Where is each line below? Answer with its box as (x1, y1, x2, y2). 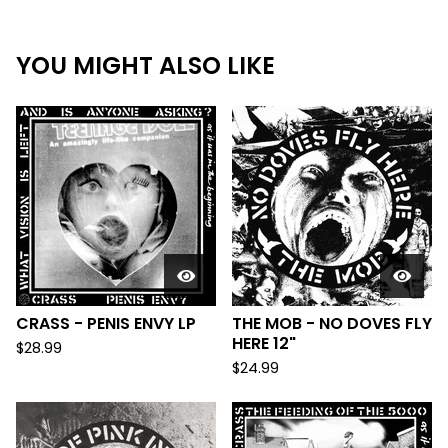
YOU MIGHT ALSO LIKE (16, 49, 275, 82)
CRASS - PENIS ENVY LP (16, 312, 196, 335)
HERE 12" (232, 332, 296, 355)
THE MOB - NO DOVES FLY (232, 312, 432, 335)
